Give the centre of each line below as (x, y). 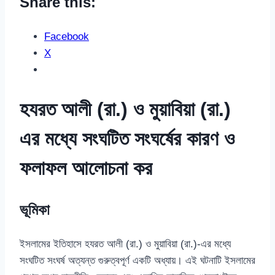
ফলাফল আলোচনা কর (86, 168)
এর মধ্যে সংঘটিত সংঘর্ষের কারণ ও (127, 138)
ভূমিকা (35, 210)
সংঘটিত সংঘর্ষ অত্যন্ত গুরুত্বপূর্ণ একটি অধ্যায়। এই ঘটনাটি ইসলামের (137, 261)
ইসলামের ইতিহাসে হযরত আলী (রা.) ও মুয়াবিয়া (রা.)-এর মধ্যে (125, 244)
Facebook (67, 37)
